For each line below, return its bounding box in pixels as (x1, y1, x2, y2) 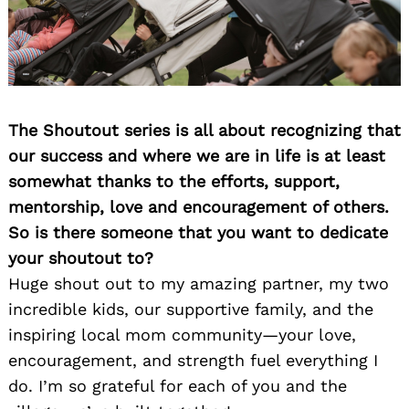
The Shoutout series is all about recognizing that (8, 121, 401, 141)
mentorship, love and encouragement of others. (8, 197, 389, 217)
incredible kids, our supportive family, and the (8, 299, 373, 320)
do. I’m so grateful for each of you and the (8, 376, 347, 396)
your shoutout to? (8, 248, 153, 268)
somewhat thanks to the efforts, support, (8, 172, 340, 192)
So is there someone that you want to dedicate (8, 223, 388, 243)
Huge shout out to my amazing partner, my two (8, 274, 389, 294)
